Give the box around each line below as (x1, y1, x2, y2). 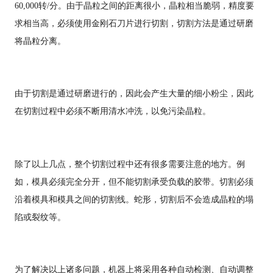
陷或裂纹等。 (14, 211, 66, 222)
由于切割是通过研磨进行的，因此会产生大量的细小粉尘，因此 (14, 88, 253, 99)
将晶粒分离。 (14, 35, 66, 46)
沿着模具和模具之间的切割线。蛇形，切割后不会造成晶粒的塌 (14, 194, 253, 204)
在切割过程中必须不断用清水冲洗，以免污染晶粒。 (14, 106, 211, 116)
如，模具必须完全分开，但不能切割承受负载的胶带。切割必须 (14, 176, 253, 186)
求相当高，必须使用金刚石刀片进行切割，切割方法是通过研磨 (14, 18, 253, 28)
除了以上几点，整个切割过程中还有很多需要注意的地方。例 (14, 158, 245, 169)
